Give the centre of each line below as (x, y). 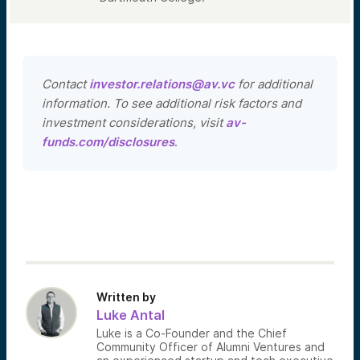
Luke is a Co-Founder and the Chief (192, 333)
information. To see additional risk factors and (172, 103)
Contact (65, 84)
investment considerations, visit (134, 122)
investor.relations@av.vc (162, 84)
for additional (274, 84)
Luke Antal (131, 315)
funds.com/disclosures (108, 141)
